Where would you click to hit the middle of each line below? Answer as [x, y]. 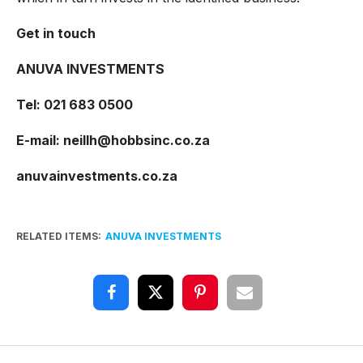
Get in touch [56, 33]
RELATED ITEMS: [58, 236]
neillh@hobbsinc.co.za [136, 140]
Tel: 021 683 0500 [74, 104]
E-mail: [39, 140]
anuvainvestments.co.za [96, 175]
